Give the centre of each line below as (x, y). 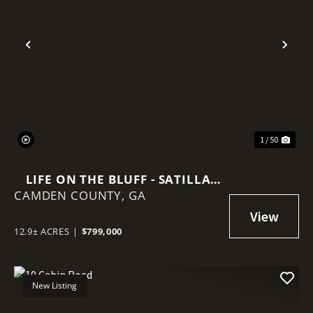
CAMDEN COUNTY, (71, 195)
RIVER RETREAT (118, 195)
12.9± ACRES (42, 231)
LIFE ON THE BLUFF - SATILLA (118, 179)
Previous (58, 56)
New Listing (54, 285)
